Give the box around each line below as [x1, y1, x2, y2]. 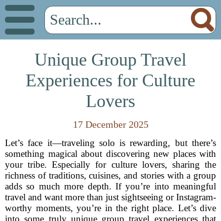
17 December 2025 [73, 119, 148, 130]
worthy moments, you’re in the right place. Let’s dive [5, 203, 216, 213]
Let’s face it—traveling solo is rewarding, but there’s [5, 138, 216, 148]
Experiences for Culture [26, 71, 195, 90]
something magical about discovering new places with [5, 148, 216, 159]
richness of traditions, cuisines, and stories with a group [5, 170, 216, 181]
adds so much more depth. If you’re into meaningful [5, 181, 216, 191]
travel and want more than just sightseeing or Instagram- [5, 192, 216, 202]
